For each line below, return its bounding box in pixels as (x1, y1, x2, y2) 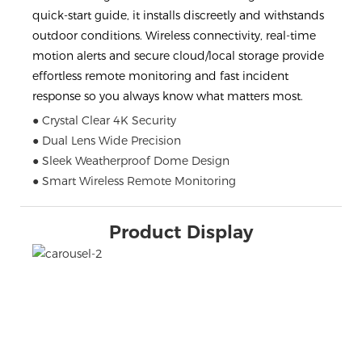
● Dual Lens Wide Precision (32, 133, 181, 148)
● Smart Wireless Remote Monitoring (32, 173, 236, 188)
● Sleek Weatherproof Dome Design (32, 153, 229, 168)
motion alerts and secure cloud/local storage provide (32, 48, 324, 64)
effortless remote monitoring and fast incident (32, 69, 288, 84)
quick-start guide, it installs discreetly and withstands (32, 8, 324, 23)
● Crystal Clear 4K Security (32, 112, 176, 128)
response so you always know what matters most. (32, 89, 303, 104)
